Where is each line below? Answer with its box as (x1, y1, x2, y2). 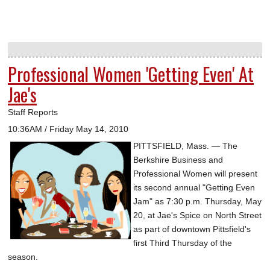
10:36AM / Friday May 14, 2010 (8, 124, 128, 134)
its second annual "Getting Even (133, 183, 255, 193)
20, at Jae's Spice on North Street (133, 210, 262, 221)
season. (8, 252, 38, 262)
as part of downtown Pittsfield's (133, 224, 251, 234)
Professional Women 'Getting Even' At (8, 60, 254, 88)
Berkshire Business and (133, 155, 223, 165)
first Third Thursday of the (133, 238, 232, 248)
